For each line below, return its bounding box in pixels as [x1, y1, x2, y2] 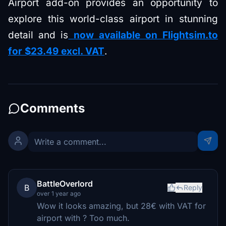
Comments [20, 101, 85, 116]
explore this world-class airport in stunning [8, 13, 218, 25]
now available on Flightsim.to [68, 29, 218, 41]
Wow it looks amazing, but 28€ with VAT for [37, 201, 206, 211]
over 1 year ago [37, 190, 81, 198]
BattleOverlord [37, 179, 93, 189]
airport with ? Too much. [37, 213, 130, 223]
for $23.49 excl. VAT [8, 45, 104, 58]
